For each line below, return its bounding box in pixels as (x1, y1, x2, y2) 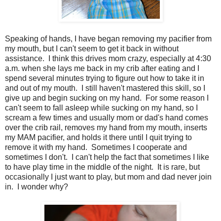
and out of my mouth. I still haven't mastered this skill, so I (5, 84, 205, 93)
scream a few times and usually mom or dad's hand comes (5, 113, 208, 122)
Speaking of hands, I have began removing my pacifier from (5, 35, 212, 43)
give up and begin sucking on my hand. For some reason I (5, 94, 209, 103)
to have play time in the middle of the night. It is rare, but (5, 163, 200, 172)
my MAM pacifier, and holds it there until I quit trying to (5, 133, 192, 142)
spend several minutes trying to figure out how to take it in (5, 74, 204, 83)
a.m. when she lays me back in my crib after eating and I (5, 64, 199, 73)
